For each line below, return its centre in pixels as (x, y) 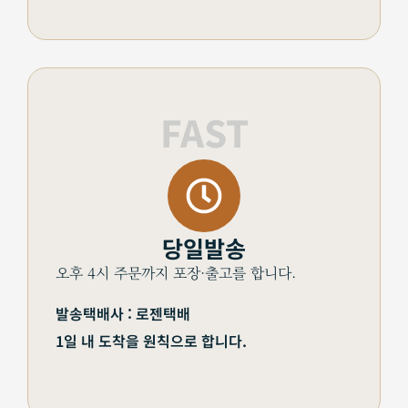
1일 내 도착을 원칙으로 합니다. (151, 340)
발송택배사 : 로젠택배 (123, 313)
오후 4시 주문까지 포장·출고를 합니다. (176, 272)
